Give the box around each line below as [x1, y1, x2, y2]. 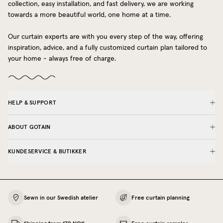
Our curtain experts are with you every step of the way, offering [8, 33, 203, 40]
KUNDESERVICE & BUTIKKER [8, 147, 87, 155]
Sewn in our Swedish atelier [24, 194, 98, 202]
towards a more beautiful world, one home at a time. [8, 11, 171, 18]
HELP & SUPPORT [8, 98, 57, 106]
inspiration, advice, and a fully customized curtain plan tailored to [8, 44, 207, 51]
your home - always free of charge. [8, 55, 116, 62]
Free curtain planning [131, 194, 190, 202]
